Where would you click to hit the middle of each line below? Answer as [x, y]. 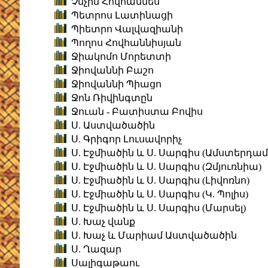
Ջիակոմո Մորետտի [121, 57]
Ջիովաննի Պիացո [116, 84]
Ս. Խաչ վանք [103, 222]
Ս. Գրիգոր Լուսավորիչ [127, 139]
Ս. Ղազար [96, 249]
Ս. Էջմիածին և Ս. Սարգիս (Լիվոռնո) [160, 181]
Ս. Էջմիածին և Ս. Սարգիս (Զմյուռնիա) [166, 167]
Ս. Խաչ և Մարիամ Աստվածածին [154, 236]
